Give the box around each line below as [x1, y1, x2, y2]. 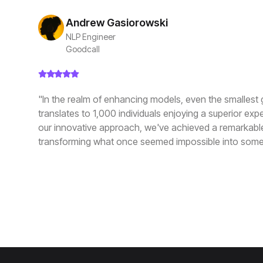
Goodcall [65, 44, 100, 55]
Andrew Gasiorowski [65, 16, 168, 29]
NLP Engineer [65, 32, 116, 42]
